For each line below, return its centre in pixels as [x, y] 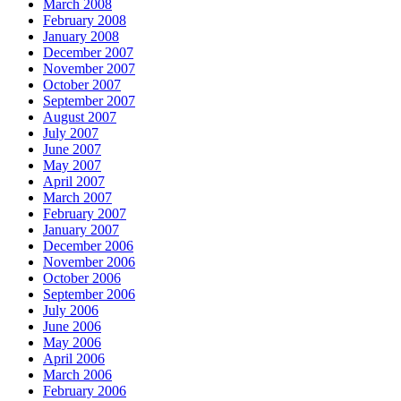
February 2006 [85, 391]
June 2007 [72, 149]
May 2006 [72, 343]
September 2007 [89, 101]
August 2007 [80, 117]
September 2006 [89, 294]
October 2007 [82, 85]
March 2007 [77, 198]
